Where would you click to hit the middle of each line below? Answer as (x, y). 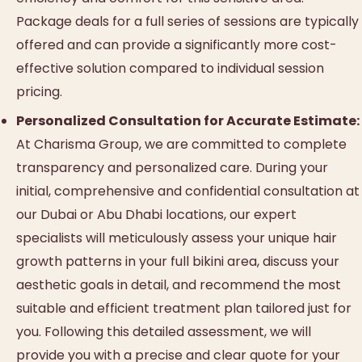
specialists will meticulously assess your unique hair (177, 238)
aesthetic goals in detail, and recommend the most (179, 285)
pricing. (39, 91)
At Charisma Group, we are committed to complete (181, 145)
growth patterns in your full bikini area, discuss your (178, 262)
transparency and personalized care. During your (172, 168)
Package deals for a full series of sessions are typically (187, 21)
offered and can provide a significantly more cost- (177, 44)
